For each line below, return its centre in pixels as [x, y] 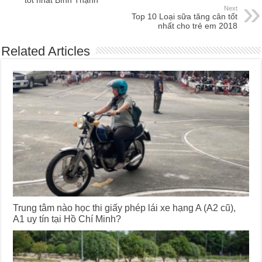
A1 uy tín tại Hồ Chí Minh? [67, 218]
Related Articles [46, 51]
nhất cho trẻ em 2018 [197, 25]
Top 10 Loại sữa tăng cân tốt [184, 16]
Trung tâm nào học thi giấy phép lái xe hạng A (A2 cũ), [125, 207]
